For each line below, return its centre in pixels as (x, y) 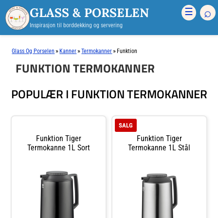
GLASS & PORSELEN (90, 13)
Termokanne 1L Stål (159, 147)
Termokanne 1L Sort (59, 147)
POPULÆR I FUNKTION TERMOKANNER (109, 94)
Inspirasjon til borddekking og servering (76, 26)
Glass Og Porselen (33, 51)
